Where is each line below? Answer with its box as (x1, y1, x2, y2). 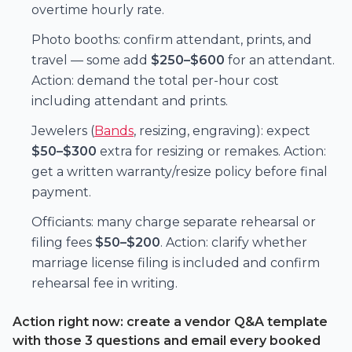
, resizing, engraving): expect (134, 123, 310, 138)
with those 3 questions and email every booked (13, 332, 321, 348)
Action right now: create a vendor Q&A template (13, 313, 328, 329)
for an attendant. (225, 52, 335, 68)
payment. (31, 184, 91, 200)
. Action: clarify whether (160, 234, 307, 250)
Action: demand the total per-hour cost (31, 72, 279, 88)
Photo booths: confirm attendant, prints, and (31, 31, 312, 47)
